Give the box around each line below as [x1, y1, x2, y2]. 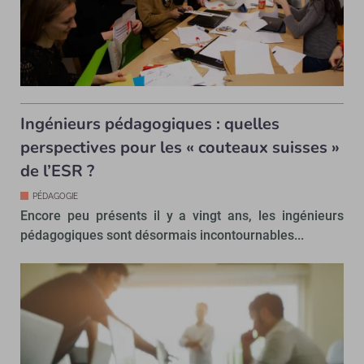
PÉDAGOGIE [32, 192, 78, 201]
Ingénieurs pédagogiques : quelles [20, 113, 279, 136]
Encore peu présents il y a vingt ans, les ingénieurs [20, 208, 344, 224]
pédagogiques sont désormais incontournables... [20, 227, 304, 244]
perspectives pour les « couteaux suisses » [20, 136, 340, 159]
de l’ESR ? [20, 160, 94, 183]
